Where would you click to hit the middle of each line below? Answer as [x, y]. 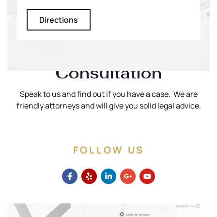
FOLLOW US [108, 150]
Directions [58, 20]
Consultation [108, 73]
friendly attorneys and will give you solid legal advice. [108, 106]
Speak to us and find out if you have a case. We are [108, 94]
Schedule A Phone [108, 58]
